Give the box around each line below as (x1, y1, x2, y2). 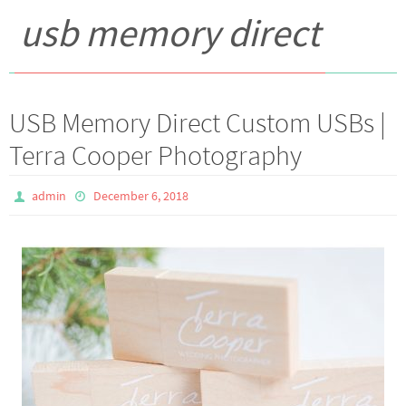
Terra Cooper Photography (9, 138, 302, 172)
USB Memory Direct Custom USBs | (9, 105, 386, 140)
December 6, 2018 (92, 188, 188, 204)
